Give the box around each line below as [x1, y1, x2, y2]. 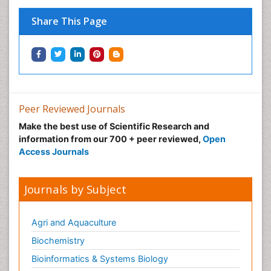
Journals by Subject [24, 181, 126, 197]
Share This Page [31, 15, 107, 28]
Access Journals [19, 146, 89, 157]
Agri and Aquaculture [31, 217, 116, 227]
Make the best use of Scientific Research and [19, 121, 209, 131]
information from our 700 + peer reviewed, [19, 134, 203, 144]
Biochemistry [31, 235, 85, 246]
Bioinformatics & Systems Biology [31, 253, 168, 264]
